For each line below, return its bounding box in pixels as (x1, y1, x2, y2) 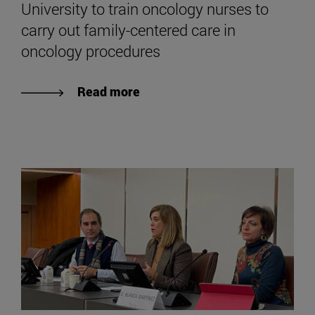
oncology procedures (21, 41, 160, 62)
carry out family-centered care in (21, 20, 236, 41)
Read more (77, 83, 140, 101)
